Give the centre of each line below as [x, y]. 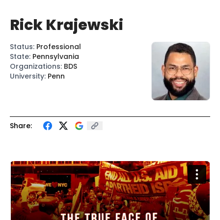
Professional [59, 46]
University [27, 76]
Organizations [35, 66]
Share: [21, 125]
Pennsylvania [56, 56]
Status [21, 46]
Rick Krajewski [67, 25]
